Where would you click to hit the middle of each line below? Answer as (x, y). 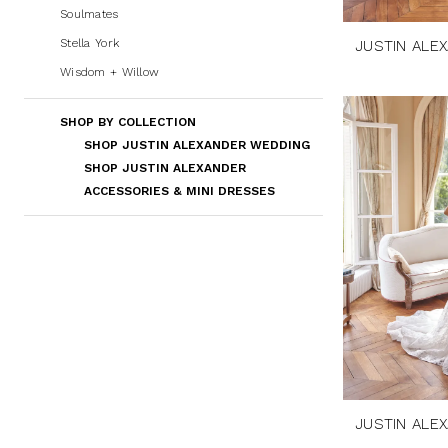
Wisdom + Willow (110, 72)
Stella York (90, 43)
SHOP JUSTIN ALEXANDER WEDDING (197, 145)
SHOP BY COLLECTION (128, 122)
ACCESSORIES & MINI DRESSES (179, 191)
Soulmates (89, 14)
